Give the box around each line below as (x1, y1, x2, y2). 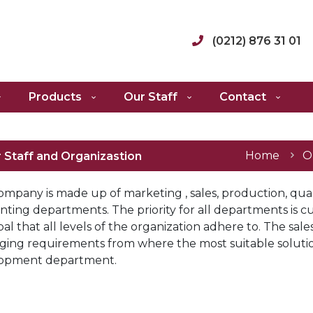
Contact (219, 90, 270, 103)
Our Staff (124, 90, 181, 103)
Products (29, 90, 85, 103)
